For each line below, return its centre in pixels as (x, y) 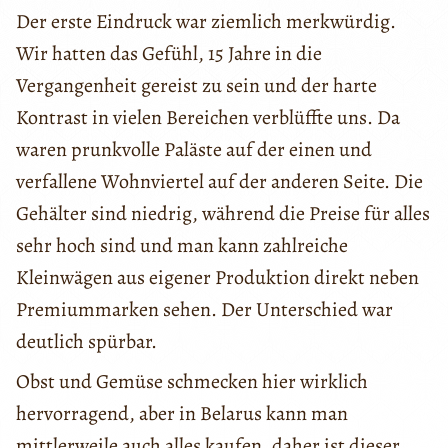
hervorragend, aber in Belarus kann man (182, 414)
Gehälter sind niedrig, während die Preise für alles (223, 214)
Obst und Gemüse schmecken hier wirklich (192, 382)
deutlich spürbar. (86, 342)
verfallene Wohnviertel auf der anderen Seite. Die (219, 182)
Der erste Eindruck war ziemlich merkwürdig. (206, 22)
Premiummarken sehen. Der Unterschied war (204, 310)
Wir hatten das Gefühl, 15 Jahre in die (169, 54)
